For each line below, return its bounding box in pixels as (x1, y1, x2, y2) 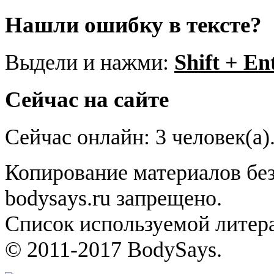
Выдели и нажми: (5, 50, 174, 75)
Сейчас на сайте (5, 87, 169, 113)
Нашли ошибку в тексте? (5, 12, 262, 37)
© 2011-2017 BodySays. (5, 237, 222, 262)
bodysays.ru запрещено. (5, 185, 222, 210)
